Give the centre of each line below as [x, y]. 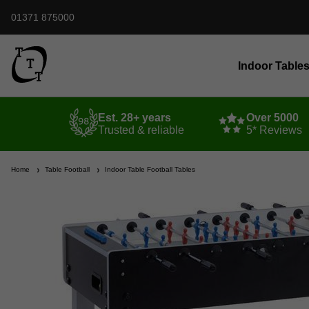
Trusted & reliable [141, 130]
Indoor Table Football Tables [148, 170]
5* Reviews [274, 130]
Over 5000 [272, 118]
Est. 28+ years [134, 118]
